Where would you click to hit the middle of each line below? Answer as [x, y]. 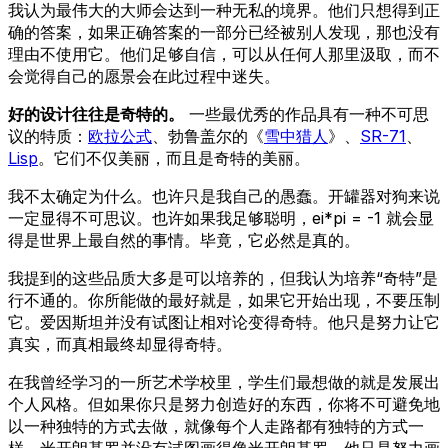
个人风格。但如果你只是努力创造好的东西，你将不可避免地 [224, 403]
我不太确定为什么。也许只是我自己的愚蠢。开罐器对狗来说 [224, 195]
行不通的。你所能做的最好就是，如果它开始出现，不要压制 [224, 299]
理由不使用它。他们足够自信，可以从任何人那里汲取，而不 [224, 53]
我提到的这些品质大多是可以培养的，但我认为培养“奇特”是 [223, 277]
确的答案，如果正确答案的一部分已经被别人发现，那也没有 [224, 31]
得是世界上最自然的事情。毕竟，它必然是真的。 [184, 239]
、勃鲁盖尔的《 [208, 135]
